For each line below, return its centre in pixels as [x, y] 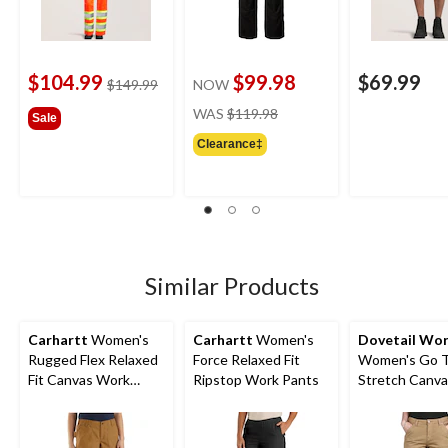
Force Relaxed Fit [246, 359]
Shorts [49, 399]
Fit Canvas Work [79, 379]
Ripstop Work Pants [256, 379]
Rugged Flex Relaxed [93, 359]
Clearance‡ [230, 143]
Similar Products [232, 285]
